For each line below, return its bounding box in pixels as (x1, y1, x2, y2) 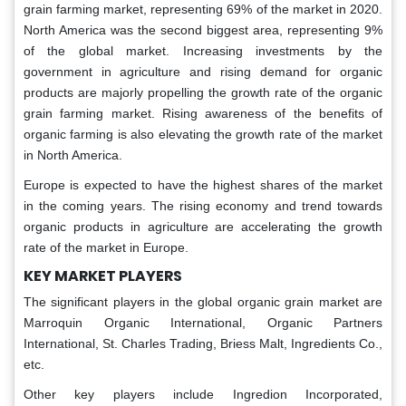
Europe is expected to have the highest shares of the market (24, 178, 382, 193)
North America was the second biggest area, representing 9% (24, 23, 382, 38)
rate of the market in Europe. (24, 240, 188, 256)
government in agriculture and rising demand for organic (24, 64, 382, 80)
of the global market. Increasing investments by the (24, 43, 382, 59)
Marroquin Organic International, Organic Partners (24, 315, 382, 331)
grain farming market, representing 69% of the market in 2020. (24, 2, 382, 17)
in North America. (24, 148, 122, 163)
